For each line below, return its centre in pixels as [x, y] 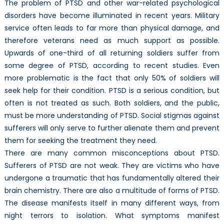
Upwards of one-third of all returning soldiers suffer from [112, 53]
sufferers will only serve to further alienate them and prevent [112, 128]
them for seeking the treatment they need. [80, 140]
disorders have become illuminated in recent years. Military [112, 15]
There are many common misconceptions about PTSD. [112, 153]
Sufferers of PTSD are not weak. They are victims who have [112, 165]
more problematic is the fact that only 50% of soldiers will [112, 78]
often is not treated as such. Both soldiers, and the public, [112, 103]
